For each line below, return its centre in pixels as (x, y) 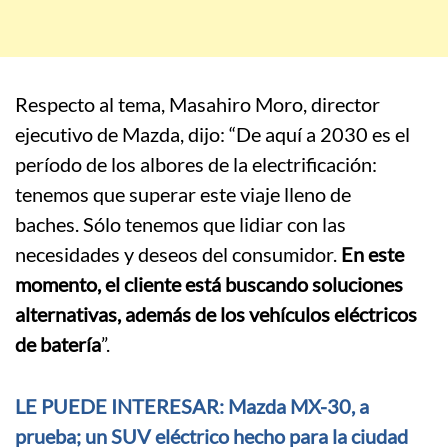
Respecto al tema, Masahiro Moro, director (197, 104)
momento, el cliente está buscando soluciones (209, 284)
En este (372, 254)
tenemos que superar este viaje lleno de (183, 194)
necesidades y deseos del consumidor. (178, 254)
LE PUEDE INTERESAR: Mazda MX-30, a (192, 406)
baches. (49, 224)
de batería (58, 344)
